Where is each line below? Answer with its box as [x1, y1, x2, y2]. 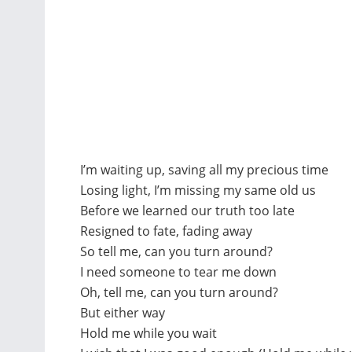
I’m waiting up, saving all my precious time [80, 160, 328, 178]
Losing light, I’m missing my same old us [80, 181, 316, 199]
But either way [80, 303, 165, 321]
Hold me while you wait [80, 324, 217, 342]
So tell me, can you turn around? [80, 242, 273, 260]
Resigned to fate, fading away [80, 222, 252, 240]
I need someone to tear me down [80, 262, 277, 280]
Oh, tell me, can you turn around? [80, 283, 278, 301]
